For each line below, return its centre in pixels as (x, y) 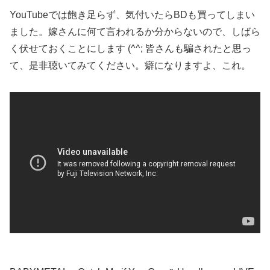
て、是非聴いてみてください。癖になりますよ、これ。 (130, 66)
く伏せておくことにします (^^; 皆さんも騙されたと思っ (130, 49)
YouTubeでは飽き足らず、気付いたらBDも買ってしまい (132, 15)
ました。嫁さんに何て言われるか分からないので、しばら (135, 32)
